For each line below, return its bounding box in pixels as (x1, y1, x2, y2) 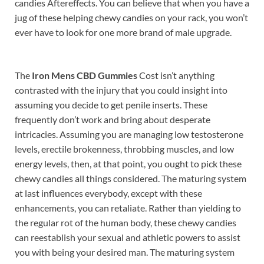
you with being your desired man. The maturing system (15, 246, 235, 258)
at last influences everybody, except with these (15, 187, 202, 199)
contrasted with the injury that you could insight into (15, 84, 227, 95)
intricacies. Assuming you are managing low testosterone (15, 128, 243, 140)
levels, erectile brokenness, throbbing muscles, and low (15, 143, 234, 154)
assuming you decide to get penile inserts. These (15, 98, 207, 110)
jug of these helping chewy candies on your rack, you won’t (15, 11, 248, 23)
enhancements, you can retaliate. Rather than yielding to (15, 202, 241, 213)
